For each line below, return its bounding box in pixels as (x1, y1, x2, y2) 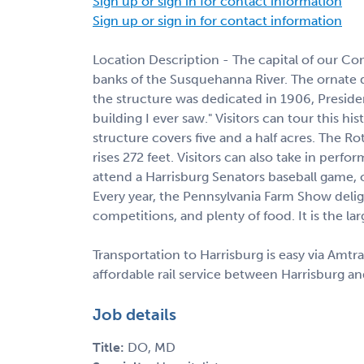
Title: (93, 339, 128, 355)
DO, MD (128, 339, 175, 355)
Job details (93, 304, 176, 324)
